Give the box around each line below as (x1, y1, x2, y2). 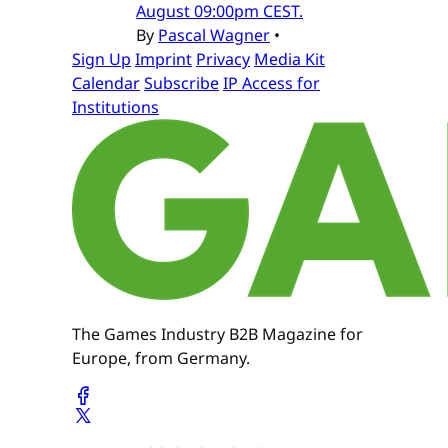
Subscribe (144, 71, 219, 94)
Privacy (196, 47, 250, 70)
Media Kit (254, 47, 325, 70)
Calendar (72, 71, 140, 94)
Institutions (72, 95, 159, 118)
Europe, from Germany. (72, 346, 250, 369)
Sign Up (72, 47, 131, 70)
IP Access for (223, 71, 320, 94)
